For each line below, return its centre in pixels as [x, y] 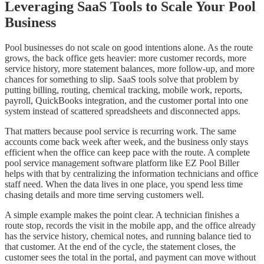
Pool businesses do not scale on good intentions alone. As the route [129, 47]
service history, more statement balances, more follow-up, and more [130, 68]
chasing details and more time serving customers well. [104, 194]
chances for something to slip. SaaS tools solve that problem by [122, 79]
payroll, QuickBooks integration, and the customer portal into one [126, 100]
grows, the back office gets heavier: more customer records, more [126, 58]
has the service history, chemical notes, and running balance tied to [128, 236]
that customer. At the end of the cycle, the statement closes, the [120, 246]
